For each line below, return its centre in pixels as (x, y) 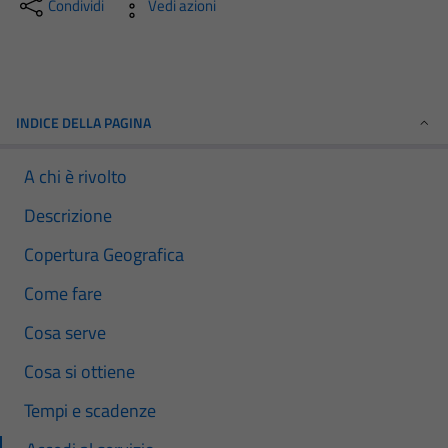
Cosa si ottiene (79, 371)
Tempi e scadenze (90, 410)
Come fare (63, 293)
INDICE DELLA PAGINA (83, 122)
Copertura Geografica (104, 254)
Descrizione (68, 215)
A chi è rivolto (75, 176)
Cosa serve (65, 332)
